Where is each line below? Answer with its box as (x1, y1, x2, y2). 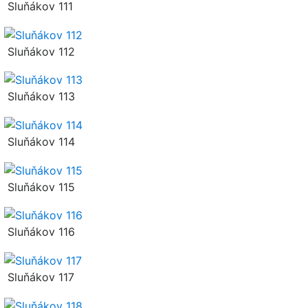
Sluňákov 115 (4, 179, 75, 194)
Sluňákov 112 (4, 44, 75, 58)
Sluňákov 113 (4, 89, 75, 104)
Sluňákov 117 (4, 269, 74, 284)
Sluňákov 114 (4, 135, 75, 149)
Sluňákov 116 (4, 225, 75, 239)
